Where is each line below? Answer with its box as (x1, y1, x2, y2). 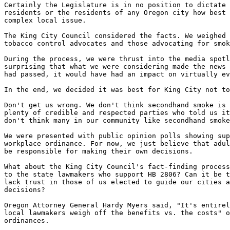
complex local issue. (4, 16, 86, 24)
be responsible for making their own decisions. (4, 147, 193, 155)
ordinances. (4, 217, 49, 224)
